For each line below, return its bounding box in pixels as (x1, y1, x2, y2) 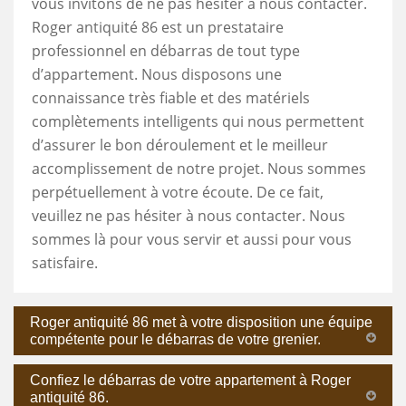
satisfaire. (32, 252, 98, 273)
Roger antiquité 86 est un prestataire (32, 16, 284, 37)
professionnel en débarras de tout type (32, 40, 300, 61)
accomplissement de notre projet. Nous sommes (32, 158, 366, 179)
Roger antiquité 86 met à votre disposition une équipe (30, 314, 372, 330)
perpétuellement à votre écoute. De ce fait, (32, 181, 324, 202)
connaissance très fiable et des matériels (32, 87, 310, 108)
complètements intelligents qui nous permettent (32, 111, 364, 131)
